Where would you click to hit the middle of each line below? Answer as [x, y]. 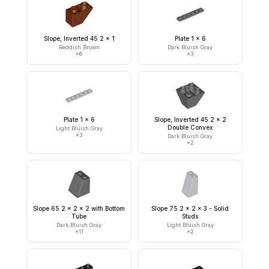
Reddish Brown [79, 47]
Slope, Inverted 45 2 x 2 [190, 119]
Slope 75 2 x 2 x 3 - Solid [190, 208]
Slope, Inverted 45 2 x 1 [79, 38]
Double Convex [190, 127]
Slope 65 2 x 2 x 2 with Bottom [79, 208]
